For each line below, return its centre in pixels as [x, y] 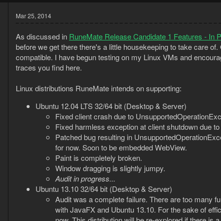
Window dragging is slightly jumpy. [110, 168]
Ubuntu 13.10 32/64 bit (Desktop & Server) [104, 189]
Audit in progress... [85, 179]
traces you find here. [49, 68]
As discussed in [42, 37]
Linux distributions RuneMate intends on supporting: [99, 88]
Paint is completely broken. [99, 158]
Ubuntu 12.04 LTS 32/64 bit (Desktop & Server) [111, 106]
